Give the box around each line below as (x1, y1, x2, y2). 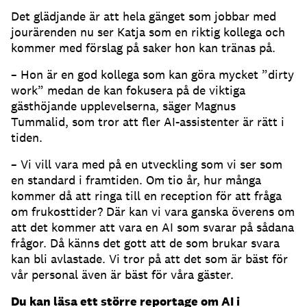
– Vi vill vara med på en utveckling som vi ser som (11, 156, 282, 173)
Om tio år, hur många (146, 172, 261, 188)
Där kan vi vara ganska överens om (106, 204, 295, 220)
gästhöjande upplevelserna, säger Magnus (11, 98, 236, 114)
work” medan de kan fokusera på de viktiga (11, 82, 245, 99)
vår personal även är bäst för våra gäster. (11, 267, 234, 283)
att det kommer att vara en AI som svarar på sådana (11, 219, 294, 236)
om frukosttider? (11, 204, 106, 220)
